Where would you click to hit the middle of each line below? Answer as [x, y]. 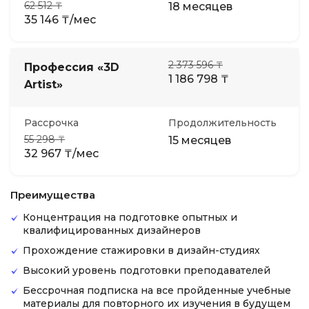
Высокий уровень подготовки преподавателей [147, 270]
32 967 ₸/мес [61, 153]
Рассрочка [51, 123]
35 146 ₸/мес [60, 20]
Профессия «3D [72, 67]
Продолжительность [222, 123]
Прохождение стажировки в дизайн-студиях [141, 250]
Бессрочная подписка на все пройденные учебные [157, 290]
